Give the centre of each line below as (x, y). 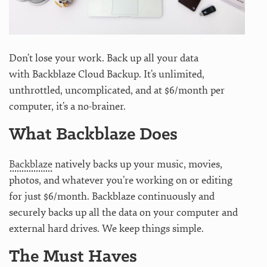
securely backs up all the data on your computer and (123, 212)
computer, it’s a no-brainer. (67, 106)
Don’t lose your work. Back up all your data (104, 58)
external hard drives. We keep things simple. (106, 228)
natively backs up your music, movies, (137, 164)
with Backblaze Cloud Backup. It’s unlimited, (107, 74)
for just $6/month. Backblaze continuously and (112, 196)
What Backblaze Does (93, 135)
